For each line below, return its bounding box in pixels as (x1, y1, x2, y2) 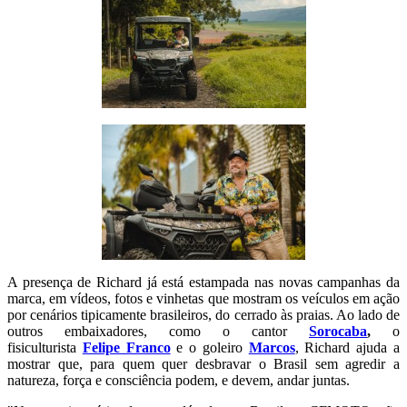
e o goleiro (170, 339, 249, 355)
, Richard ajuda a (294, 339, 401, 355)
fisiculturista (7, 339, 83, 355)
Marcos (248, 339, 295, 355)
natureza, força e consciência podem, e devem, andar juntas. (7, 372, 350, 388)
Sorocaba (309, 323, 367, 339)
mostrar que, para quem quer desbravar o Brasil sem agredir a (7, 355, 400, 372)
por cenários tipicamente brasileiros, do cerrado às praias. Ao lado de (7, 306, 400, 323)
